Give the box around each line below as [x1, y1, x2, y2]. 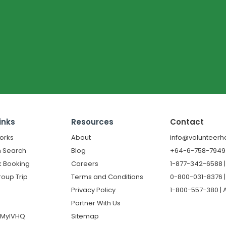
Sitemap [71, 211, 99, 221]
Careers [71, 158, 98, 168]
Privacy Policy [71, 185, 116, 195]
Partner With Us [71, 198, 121, 208]
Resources [71, 116, 114, 127]
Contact [170, 116, 204, 127]
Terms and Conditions [71, 172, 143, 182]
